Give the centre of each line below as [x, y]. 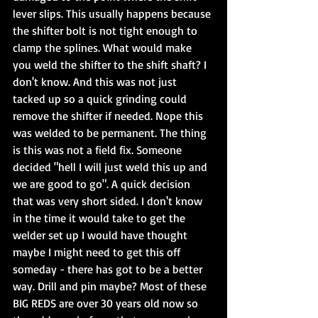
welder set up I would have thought [102, 235]
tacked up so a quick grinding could [101, 99]
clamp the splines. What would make [104, 48]
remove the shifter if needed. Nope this [109, 116]
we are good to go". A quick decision [103, 184]
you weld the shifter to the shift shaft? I [111, 65]
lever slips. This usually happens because [113, 13]
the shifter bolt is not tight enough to [106, 31]
